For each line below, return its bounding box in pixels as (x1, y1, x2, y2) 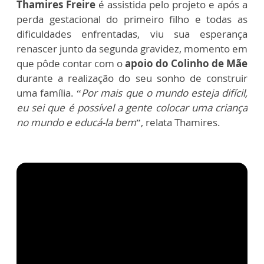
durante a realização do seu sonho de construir (16, 71, 247, 85)
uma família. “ (16, 86, 82, 100)
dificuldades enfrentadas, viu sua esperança (16, 27, 247, 41)
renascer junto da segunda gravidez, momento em (16, 42, 247, 55)
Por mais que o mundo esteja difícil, (81, 86, 247, 100)
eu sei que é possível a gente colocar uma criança (16, 101, 247, 114)
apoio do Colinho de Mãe (123, 57, 247, 70)
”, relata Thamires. (136, 115, 220, 129)
